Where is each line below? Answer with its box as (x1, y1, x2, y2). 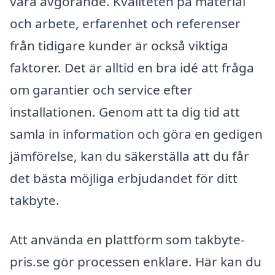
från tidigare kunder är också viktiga (10, 37, 228, 55)
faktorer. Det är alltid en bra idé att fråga (10, 59, 254, 77)
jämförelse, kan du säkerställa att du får (10, 147, 249, 165)
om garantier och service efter (10, 81, 193, 99)
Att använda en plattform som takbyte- (10, 231, 245, 249)
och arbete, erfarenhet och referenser (10, 15, 241, 33)
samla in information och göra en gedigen (10, 125, 263, 143)
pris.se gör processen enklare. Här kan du (10, 253, 261, 271)
